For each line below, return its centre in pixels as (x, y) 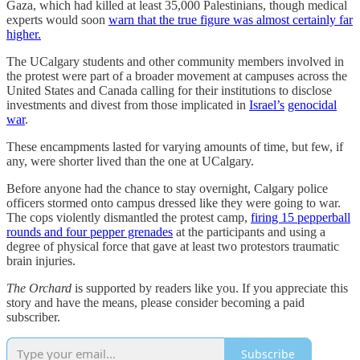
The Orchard (41, 288)
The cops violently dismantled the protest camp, (129, 218)
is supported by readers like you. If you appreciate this (211, 288)
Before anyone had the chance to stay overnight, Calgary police (167, 189)
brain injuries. (41, 261)
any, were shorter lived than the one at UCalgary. (132, 162)
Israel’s (267, 105)
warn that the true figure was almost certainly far (231, 20)
